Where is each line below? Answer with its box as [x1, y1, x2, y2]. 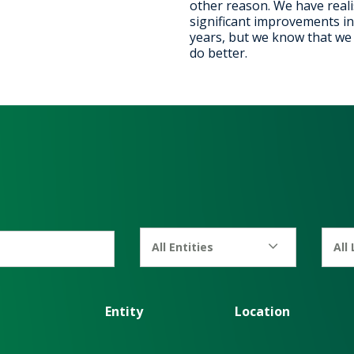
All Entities [152, 239, 214, 254]
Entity [104, 303, 143, 321]
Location [234, 303, 290, 321]
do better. [190, 43, 247, 62]
